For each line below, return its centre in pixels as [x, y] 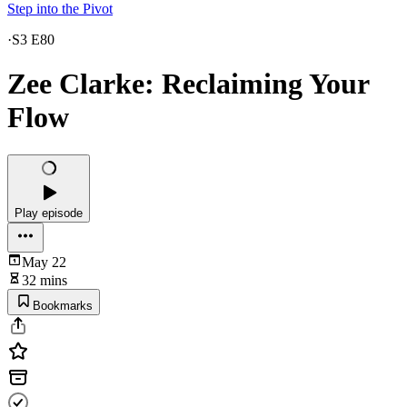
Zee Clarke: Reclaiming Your [188, 84]
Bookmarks [63, 305]
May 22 [44, 262]
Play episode [49, 213]
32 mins [45, 280]
